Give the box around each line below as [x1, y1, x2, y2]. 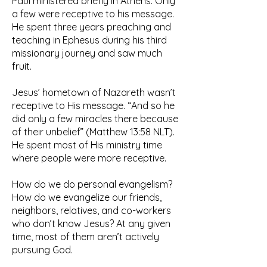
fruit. [12, 60, 32, 72]
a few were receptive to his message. [12, 8, 174, 20]
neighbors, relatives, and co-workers [12, 204, 171, 216]
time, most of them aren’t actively [12, 231, 159, 243]
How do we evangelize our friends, [12, 191, 162, 203]
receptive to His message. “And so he [12, 100, 175, 111]
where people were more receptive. [12, 152, 166, 164]
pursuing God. [12, 244, 73, 256]
